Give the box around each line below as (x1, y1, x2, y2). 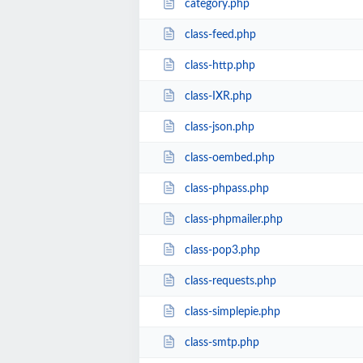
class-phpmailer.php (184, 213, 283, 225)
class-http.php (184, 59, 255, 71)
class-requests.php (184, 275, 276, 287)
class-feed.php (184, 28, 256, 41)
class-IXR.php (184, 90, 252, 102)
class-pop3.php (184, 244, 260, 256)
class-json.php (184, 121, 254, 133)
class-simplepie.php (184, 305, 280, 318)
